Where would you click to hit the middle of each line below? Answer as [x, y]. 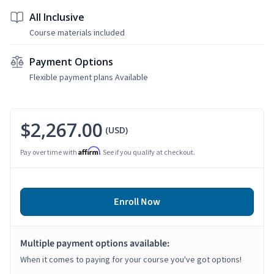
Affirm [89, 150]
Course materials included [77, 32]
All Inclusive [57, 17]
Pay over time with [49, 152]
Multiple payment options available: [95, 243]
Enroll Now [137, 202]
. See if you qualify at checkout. [147, 152]
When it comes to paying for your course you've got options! [131, 259]
